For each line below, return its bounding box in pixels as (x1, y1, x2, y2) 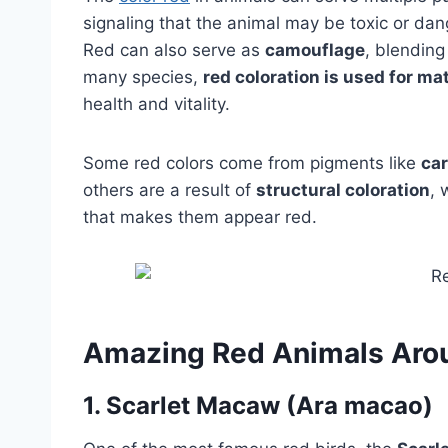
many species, (83, 66, 203, 87)
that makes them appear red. (83, 206, 317, 227)
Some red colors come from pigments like (83, 152, 421, 173)
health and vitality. (83, 93, 230, 114)
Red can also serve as (83, 39, 265, 60)
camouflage (265, 39, 365, 60)
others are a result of (83, 179, 256, 200)
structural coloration (256, 179, 430, 200)
